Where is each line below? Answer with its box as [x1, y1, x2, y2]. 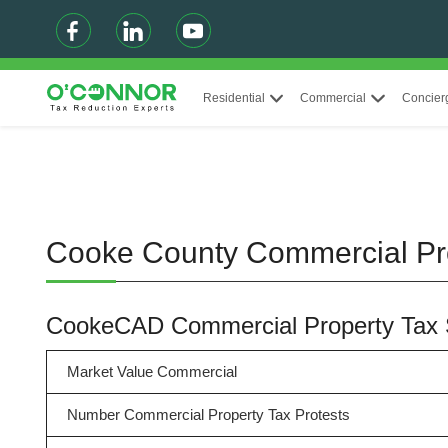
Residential [202, 91, 265, 105]
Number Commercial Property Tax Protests [66, 406, 350, 423]
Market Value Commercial [66, 363, 237, 380]
